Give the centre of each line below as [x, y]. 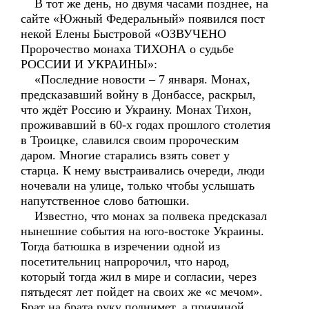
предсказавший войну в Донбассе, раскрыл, [138, 94]
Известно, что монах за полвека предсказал [144, 216]
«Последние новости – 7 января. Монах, [136, 79]
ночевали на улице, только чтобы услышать [138, 186]
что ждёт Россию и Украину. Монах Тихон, [136, 110]
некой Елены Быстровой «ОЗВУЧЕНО [123, 34]
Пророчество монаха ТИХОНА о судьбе [127, 49]
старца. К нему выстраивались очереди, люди [143, 170]
